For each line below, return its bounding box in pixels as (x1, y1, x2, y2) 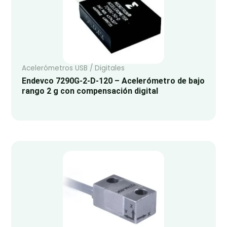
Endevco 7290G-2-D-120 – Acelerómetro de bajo (21, 76, 205, 86)
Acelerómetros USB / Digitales (21, 63, 125, 73)
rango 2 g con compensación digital (21, 86, 158, 96)
